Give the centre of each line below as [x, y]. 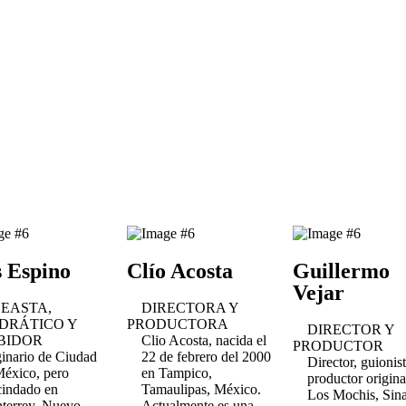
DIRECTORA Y [190, 308]
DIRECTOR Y [352, 329]
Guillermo [342, 271]
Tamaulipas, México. [201, 389]
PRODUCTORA [177, 324]
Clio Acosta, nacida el [203, 340]
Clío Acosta [179, 271]
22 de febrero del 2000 [206, 357]
